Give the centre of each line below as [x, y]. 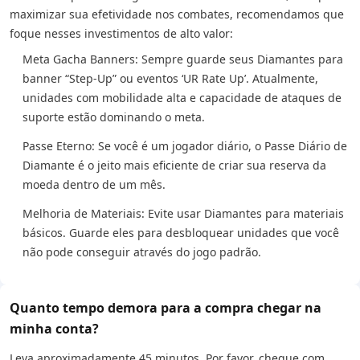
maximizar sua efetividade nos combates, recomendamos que [177, 14]
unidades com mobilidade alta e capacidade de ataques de [182, 98]
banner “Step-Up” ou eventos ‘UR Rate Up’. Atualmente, [170, 78]
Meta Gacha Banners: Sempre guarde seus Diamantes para [183, 59]
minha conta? [54, 329]
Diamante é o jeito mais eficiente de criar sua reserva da [174, 165]
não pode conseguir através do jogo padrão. [142, 252]
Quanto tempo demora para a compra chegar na [166, 308]
